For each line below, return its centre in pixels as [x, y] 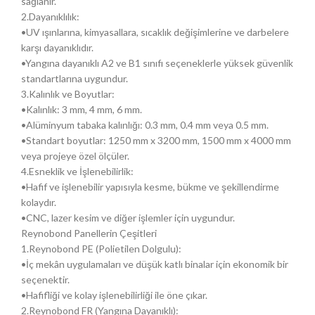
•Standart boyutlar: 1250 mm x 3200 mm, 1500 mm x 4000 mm [156, 140]
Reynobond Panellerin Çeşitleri [89, 233]
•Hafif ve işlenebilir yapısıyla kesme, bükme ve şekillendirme [150, 187]
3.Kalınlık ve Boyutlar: [68, 94]
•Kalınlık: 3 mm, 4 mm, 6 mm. [82, 109]
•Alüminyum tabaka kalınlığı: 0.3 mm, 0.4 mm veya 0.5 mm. [145, 125]
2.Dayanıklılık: [50, 17]
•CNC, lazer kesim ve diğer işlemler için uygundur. [128, 218]
